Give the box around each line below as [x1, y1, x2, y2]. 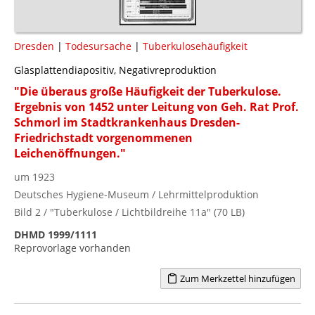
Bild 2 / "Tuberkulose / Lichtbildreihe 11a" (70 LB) [14, 205, 245, 219]
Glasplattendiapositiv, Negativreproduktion [14, 63, 217, 77]
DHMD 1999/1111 [14, 227, 97, 241]
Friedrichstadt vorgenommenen [14, 129, 193, 146]
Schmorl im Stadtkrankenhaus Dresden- [14, 114, 240, 130]
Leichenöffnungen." [14, 145, 126, 161]
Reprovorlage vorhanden [14, 240, 131, 255]
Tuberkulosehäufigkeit [143, 39, 247, 53]
